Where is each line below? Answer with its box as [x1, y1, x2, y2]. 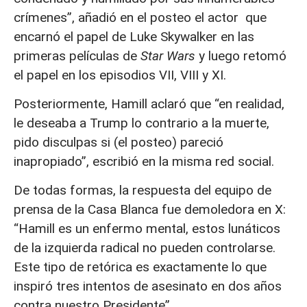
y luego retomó [195, 47, 286, 64]
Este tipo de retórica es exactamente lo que [14, 259, 267, 275]
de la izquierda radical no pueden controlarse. [14, 240, 275, 256]
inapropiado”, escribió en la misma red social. [14, 153, 278, 170]
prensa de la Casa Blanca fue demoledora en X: [14, 201, 286, 218]
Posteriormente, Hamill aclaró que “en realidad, [14, 96, 284, 112]
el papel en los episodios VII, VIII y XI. [14, 66, 226, 83]
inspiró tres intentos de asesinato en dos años [14, 278, 282, 295]
